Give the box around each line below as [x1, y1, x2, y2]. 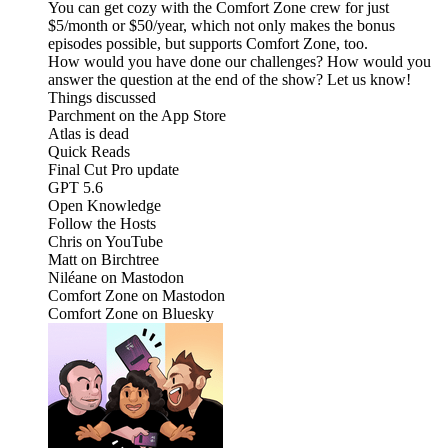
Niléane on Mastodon [48, 269, 184, 287]
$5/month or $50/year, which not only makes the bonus [48, 17, 395, 35]
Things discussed [48, 89, 156, 107]
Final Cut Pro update [48, 161, 179, 179]
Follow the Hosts [48, 215, 156, 233]
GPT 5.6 [48, 179, 103, 197]
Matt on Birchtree [48, 251, 159, 269]
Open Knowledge [48, 197, 161, 215]
